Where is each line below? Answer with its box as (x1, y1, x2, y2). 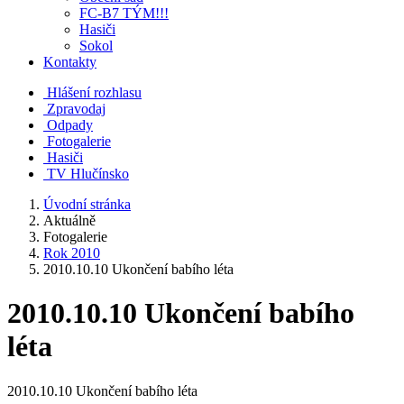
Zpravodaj (47, 101, 106, 116)
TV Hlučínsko (47, 166, 129, 181)
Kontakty (43, 54, 96, 69)
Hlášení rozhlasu (47, 85, 142, 100)
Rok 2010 (43, 245, 100, 261)
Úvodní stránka (43, 197, 131, 212)
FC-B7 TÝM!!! (79, 5, 169, 21)
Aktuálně (43, 213, 96, 228)
